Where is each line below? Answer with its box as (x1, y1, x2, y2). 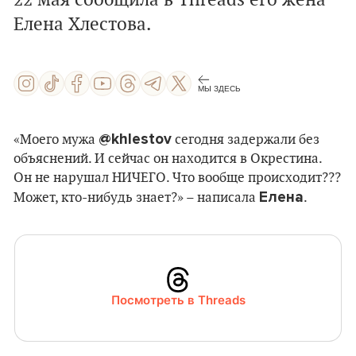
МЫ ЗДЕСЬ (198, 83, 241, 93)
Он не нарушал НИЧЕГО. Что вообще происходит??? (14, 170, 341, 186)
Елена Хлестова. (14, 14, 151, 36)
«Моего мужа (14, 132, 99, 148)
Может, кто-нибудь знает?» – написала (14, 190, 259, 206)
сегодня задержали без (172, 132, 319, 148)
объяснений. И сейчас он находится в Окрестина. (14, 151, 322, 167)
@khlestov (99, 130, 172, 148)
